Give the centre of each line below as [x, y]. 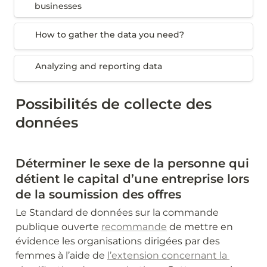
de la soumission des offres [98, 194]
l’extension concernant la [167, 255]
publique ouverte [58, 226]
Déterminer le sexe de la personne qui [132, 163]
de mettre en [200, 226]
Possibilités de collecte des [114, 104]
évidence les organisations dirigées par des [118, 241]
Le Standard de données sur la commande [117, 212]
